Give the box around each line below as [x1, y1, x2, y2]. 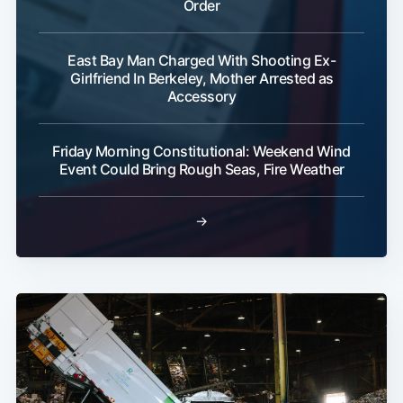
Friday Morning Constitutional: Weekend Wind [52, 141, 351, 160]
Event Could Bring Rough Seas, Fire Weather [58, 159, 345, 178]
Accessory [166, 86, 237, 105]
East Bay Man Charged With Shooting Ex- [67, 50, 336, 69]
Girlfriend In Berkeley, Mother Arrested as [69, 68, 334, 87]
